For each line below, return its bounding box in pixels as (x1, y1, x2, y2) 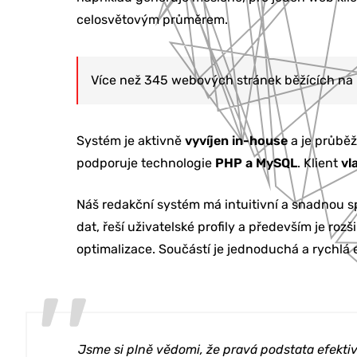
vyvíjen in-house (185, 133, 288, 149)
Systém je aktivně (76, 133, 185, 149)
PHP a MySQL (215, 155, 297, 171)
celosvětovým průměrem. (76, 12, 228, 28)
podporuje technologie (76, 155, 215, 171)
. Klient (297, 155, 341, 171)
